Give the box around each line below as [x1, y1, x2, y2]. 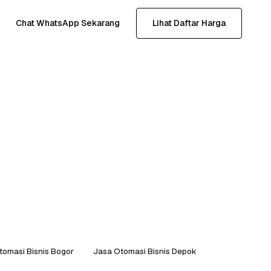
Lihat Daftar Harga [152, 17, 226, 28]
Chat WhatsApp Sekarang [16, 17, 120, 28]
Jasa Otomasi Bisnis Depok [93, 245, 197, 256]
